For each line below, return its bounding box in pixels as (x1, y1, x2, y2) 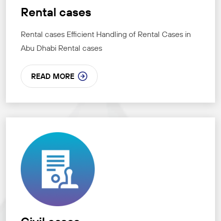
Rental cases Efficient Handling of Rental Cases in (21, 29, 191, 39)
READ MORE (31, 72, 74, 81)
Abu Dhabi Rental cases (21, 43, 102, 53)
